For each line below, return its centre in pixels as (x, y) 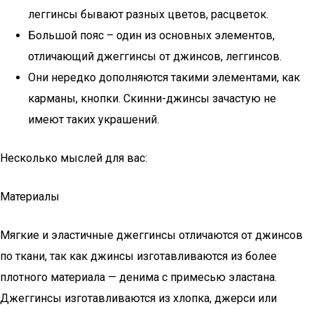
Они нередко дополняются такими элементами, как (164, 77)
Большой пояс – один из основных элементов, (151, 35)
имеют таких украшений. (94, 120)
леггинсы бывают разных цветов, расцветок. (148, 14)
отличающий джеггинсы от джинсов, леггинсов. (155, 56)
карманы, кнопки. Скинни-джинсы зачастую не (152, 98)
